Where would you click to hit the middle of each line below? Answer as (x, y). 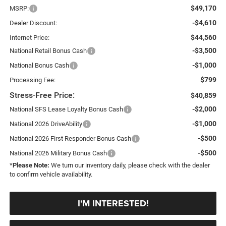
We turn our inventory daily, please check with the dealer (129, 165)
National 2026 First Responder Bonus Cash (70, 138)
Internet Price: (29, 37)
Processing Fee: (32, 80)
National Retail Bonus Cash (48, 50)
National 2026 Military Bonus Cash (58, 153)
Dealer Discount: (33, 23)
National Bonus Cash (39, 65)
